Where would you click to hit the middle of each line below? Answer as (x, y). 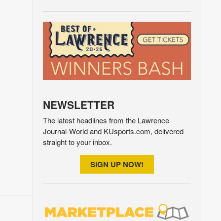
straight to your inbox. (77, 142)
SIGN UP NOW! (117, 165)
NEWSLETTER (78, 105)
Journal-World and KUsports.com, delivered (113, 131)
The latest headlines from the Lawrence (106, 120)
